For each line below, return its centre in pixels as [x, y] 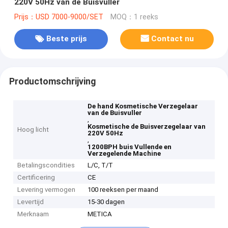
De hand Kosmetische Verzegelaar [143, 106]
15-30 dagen [106, 202]
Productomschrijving [52, 81]
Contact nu [173, 39]
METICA [100, 214]
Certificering [36, 178]
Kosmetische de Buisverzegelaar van [147, 127]
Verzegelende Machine [124, 154]
